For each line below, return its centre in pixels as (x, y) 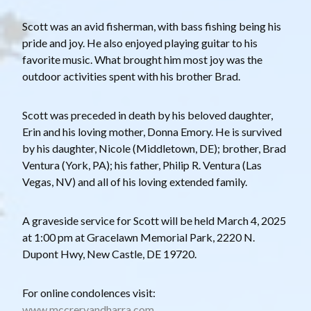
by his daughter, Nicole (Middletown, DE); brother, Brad (154, 148)
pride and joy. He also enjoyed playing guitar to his (140, 42)
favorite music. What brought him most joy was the (142, 59)
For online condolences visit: (89, 292)
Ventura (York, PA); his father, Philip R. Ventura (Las (142, 165)
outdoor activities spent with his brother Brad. (131, 76)
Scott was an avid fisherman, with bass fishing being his (152, 26)
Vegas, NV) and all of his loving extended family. (135, 181)
